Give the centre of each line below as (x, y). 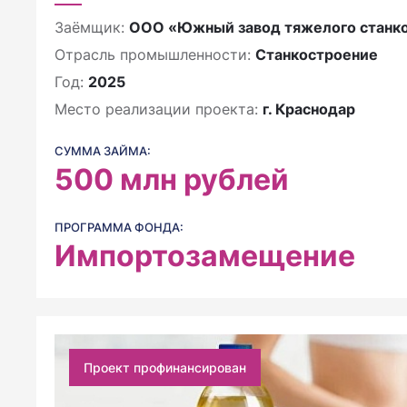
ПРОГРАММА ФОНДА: (119, 227)
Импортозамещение (205, 256)
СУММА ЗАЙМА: (103, 151)
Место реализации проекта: (159, 109)
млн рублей (201, 179)
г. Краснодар (309, 109)
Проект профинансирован (165, 367)
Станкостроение (317, 55)
